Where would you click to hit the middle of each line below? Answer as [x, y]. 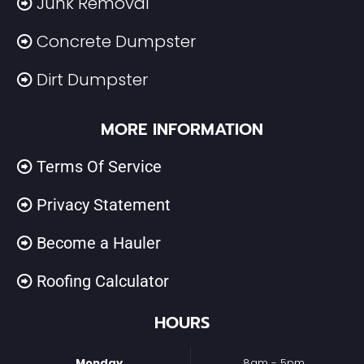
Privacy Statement [104, 205]
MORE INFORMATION [182, 130]
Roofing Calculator [103, 282]
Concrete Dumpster [116, 42]
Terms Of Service [99, 167]
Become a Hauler [99, 243]
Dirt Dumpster [92, 80]
